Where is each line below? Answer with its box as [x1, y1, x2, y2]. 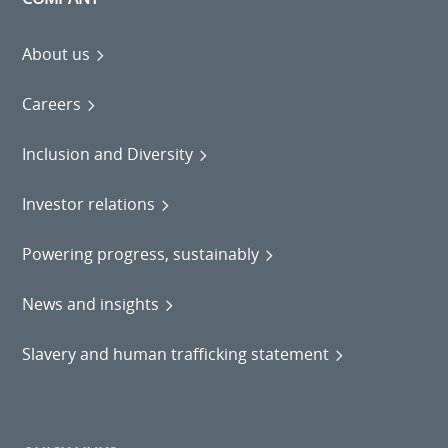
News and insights [22, 293, 160, 316]
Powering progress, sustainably [22, 243, 260, 266]
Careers [22, 93, 82, 116]
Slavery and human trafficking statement [22, 343, 330, 366]
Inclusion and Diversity [22, 143, 194, 166]
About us [22, 43, 91, 66]
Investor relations [22, 193, 156, 216]
